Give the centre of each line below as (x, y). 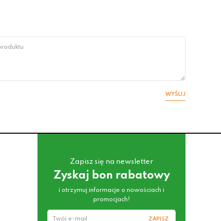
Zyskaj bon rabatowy (111, 176)
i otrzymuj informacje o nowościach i (111, 190)
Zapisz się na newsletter (111, 162)
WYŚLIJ (175, 94)
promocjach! (111, 200)
